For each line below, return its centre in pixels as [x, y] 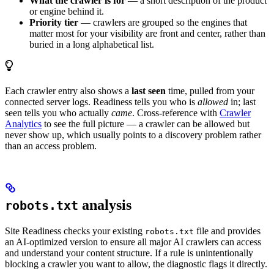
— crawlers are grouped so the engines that [163, 23]
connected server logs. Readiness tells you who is [101, 102]
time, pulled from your [210, 91]
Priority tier [54, 23]
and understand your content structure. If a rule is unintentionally [129, 253]
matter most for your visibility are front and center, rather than [147, 34]
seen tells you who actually [58, 113]
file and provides [227, 231]
